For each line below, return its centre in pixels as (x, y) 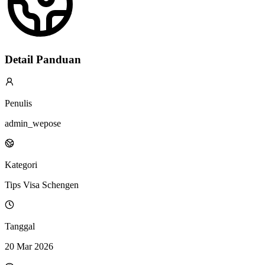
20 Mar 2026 (29, 247)
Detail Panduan (43, 59)
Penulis (18, 104)
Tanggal (20, 227)
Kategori (21, 165)
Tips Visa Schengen (42, 185)
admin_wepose (33, 124)
